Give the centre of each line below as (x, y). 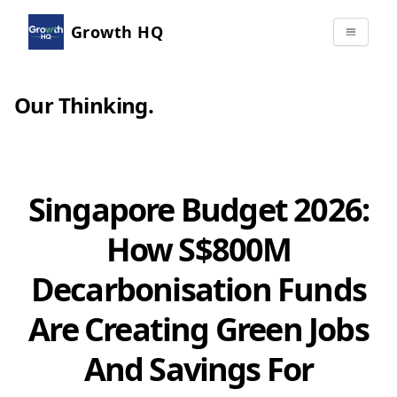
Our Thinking (81, 105)
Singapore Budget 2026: (198, 210)
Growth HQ (117, 32)
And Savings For (198, 369)
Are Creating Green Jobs (198, 329)
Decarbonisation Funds (198, 289)
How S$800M (198, 249)
